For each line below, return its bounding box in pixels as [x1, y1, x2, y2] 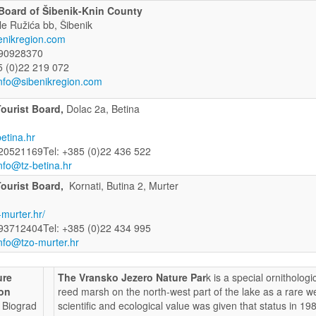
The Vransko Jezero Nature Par [58, 269, 206, 284]
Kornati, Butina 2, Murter [69, 178, 178, 193]
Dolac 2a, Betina [63, 101, 140, 116]
